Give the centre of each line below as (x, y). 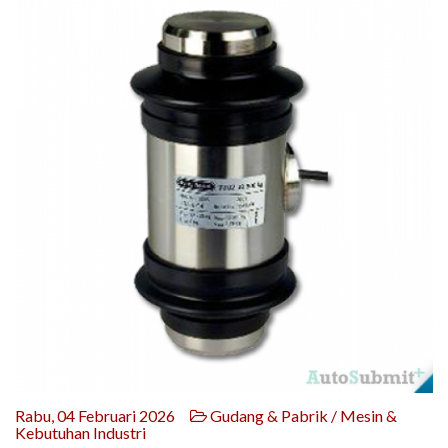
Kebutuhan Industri (80, 433)
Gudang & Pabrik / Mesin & (302, 416)
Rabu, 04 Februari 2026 (102, 416)
